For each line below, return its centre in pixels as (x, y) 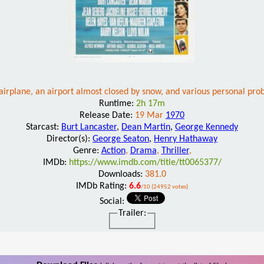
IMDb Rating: (103, 186)
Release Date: (107, 115)
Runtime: (118, 103)
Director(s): (70, 139)
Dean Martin (146, 127)
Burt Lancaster (89, 127)
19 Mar (150, 115)
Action (113, 151)
